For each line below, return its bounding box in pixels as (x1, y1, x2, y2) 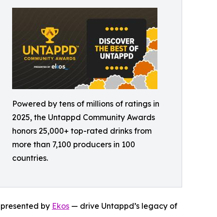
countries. (12, 153, 48, 163)
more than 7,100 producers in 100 (12, 139, 135, 149)
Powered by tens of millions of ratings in (12, 98, 159, 108)
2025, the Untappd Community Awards (12, 112, 155, 122)
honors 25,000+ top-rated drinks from (12, 125, 152, 136)
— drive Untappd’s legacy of (69, 201, 177, 211)
